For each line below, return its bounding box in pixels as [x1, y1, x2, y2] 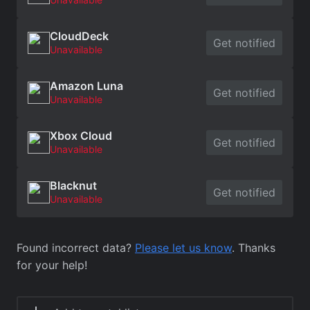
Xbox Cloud [50, 128, 112, 143]
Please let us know [135, 240, 232, 255]
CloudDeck [50, 28, 109, 43]
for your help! [17, 257, 87, 272]
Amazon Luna [50, 78, 123, 93]
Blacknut [50, 178, 97, 192]
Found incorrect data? [17, 240, 135, 255]
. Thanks [232, 240, 275, 255]
